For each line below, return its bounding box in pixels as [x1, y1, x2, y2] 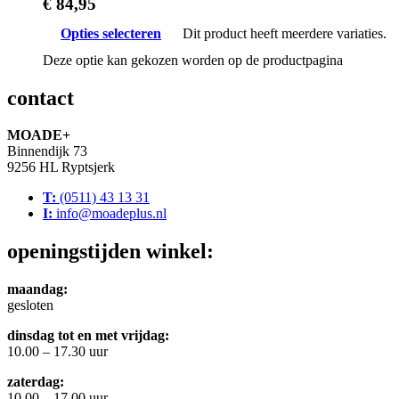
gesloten [7, 297, 53, 313]
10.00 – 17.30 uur [7, 344, 108, 360]
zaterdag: [7, 374, 64, 390]
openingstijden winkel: [7, 240, 214, 264]
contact [7, 85, 74, 110]
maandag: [7, 281, 68, 297]
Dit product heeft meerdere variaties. [183, 25, 387, 41]
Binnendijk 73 [7, 143, 87, 159]
